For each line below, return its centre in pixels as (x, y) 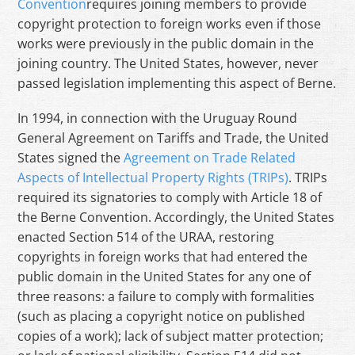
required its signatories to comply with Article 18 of (170, 198)
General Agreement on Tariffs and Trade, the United (174, 138)
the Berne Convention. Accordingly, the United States (176, 218)
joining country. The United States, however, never (168, 64)
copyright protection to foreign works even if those (170, 24)
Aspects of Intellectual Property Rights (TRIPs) (153, 178)
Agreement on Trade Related (210, 158)
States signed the (71, 158)
